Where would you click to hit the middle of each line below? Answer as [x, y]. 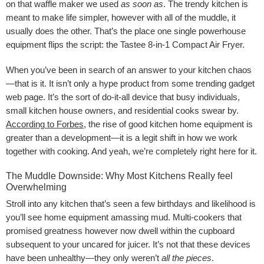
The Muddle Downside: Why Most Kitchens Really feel [119, 176]
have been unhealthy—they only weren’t [84, 258]
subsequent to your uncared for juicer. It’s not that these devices [128, 244]
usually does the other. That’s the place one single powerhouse [126, 31]
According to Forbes [45, 124]
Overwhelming [36, 187]
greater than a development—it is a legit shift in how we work [122, 138]
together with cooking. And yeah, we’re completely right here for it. [131, 151]
